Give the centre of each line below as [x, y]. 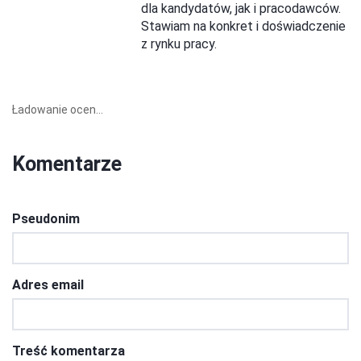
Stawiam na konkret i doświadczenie [243, 26]
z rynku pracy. [179, 44]
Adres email [48, 285]
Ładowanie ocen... [58, 110]
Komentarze [67, 164]
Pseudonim [46, 219]
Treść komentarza [68, 351]
